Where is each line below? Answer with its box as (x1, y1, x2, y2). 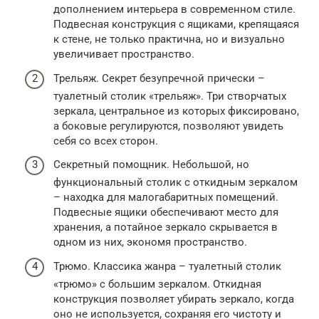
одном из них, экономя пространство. (53, 236, 247, 249)
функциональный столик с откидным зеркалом (53, 176, 298, 189)
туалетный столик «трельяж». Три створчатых (53, 89, 286, 103)
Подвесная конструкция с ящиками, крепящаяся (53, 18, 299, 31)
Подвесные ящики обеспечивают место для (53, 206, 278, 219)
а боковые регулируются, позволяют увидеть (53, 119, 283, 132)
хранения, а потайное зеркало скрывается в (53, 221, 278, 234)
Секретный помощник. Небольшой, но (53, 158, 249, 172)
